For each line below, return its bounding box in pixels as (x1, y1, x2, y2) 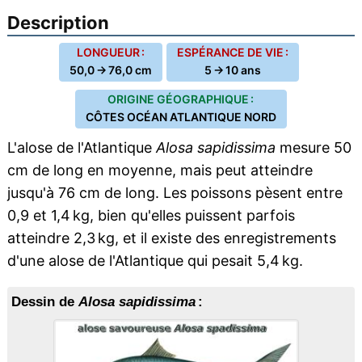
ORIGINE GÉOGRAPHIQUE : (107, 92, 255, 106)
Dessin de (11, 294, 78, 309)
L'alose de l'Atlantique (6, 139, 156, 156)
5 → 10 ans (204, 63, 261, 77)
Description (6, 12, 109, 33)
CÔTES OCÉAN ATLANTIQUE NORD (85, 110, 276, 124)
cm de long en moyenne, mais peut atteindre (6, 162, 313, 179)
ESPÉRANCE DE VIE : (176, 45, 288, 59)
